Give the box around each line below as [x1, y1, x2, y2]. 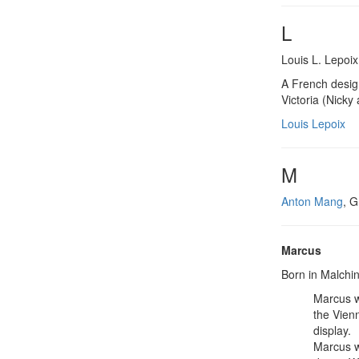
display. [313, 321, 351, 338]
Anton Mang [281, 192, 343, 209]
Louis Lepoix [281, 115, 345, 131]
